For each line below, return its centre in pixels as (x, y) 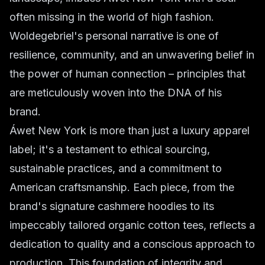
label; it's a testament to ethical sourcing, (110, 149)
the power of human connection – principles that (127, 74)
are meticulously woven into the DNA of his (116, 93)
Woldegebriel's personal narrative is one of (114, 36)
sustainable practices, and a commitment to (116, 168)
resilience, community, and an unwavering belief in (132, 55)
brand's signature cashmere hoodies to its (112, 206)
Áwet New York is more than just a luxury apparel (130, 130)
